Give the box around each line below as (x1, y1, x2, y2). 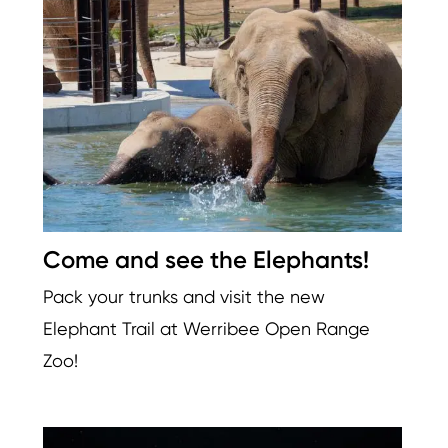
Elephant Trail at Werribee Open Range (43, 317, 370, 339)
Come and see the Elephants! (43, 244, 369, 274)
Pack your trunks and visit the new (43, 285, 325, 307)
